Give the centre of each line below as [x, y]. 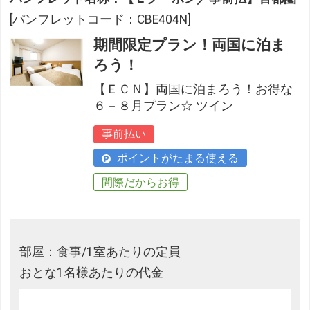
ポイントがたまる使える [177, 158]
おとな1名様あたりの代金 [92, 272]
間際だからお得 [141, 182]
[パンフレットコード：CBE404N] [101, 19]
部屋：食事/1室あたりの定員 [100, 252]
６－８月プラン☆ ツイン [164, 106]
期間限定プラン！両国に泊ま [190, 45]
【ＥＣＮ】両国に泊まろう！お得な [193, 89]
